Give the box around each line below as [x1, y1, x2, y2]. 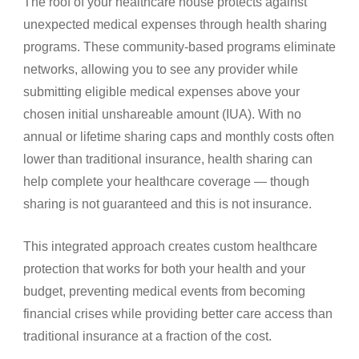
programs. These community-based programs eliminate [23, 39, 336, 54]
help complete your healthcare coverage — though [23, 174, 309, 188]
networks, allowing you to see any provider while [23, 62, 298, 76]
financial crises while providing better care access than [23, 306, 333, 321]
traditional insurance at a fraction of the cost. [23, 329, 272, 343]
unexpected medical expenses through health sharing [23, 17, 327, 31]
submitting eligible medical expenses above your [23, 84, 300, 99]
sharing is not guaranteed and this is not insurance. [23, 196, 312, 211]
